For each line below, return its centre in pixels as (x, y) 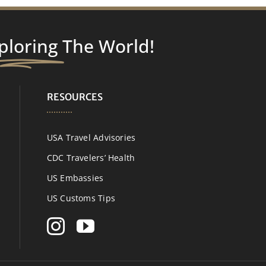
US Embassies (75, 178)
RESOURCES (75, 96)
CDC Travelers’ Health (91, 157)
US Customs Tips (81, 198)
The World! (108, 46)
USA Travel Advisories (91, 137)
